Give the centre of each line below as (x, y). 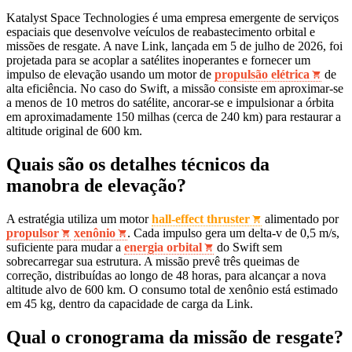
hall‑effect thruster (201, 219)
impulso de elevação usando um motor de (110, 75)
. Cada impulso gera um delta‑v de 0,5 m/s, (233, 233)
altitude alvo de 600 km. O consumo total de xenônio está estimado (172, 290)
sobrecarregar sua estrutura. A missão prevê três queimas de (153, 262)
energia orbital (163, 247)
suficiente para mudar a (65, 247)
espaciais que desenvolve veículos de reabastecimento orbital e (161, 32)
